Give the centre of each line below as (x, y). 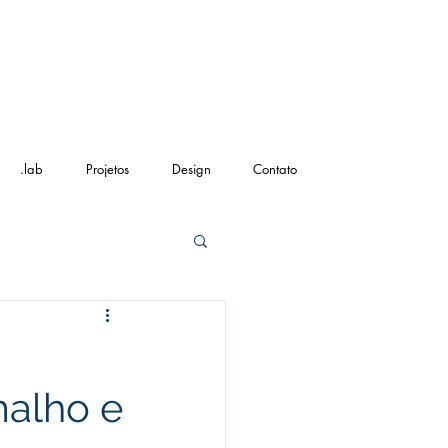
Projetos (107, 169)
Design (191, 169)
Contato (274, 169)
